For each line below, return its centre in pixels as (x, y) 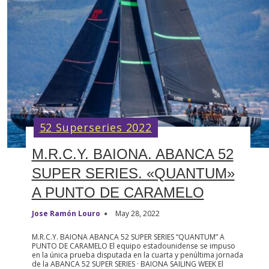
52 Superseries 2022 (95, 127)
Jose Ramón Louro (66, 213)
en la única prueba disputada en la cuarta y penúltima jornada (137, 255)
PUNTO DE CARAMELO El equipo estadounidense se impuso (133, 246)
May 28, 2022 (137, 213)
